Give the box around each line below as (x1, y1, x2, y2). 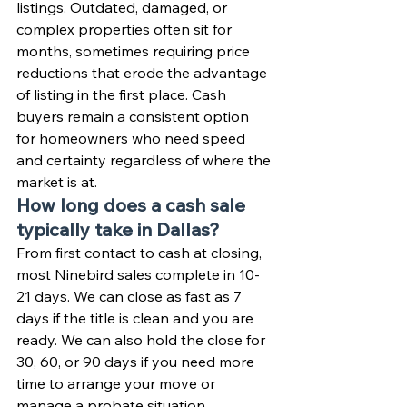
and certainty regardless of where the (16, 151, 274, 169)
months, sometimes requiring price (16, 42, 253, 60)
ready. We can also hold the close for (16, 331, 269, 349)
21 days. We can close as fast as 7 (16, 287, 245, 305)
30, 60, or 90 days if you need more (16, 352, 258, 371)
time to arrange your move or (16, 374, 219, 392)
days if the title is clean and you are (16, 309, 257, 327)
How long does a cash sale (16, 194, 250, 216)
